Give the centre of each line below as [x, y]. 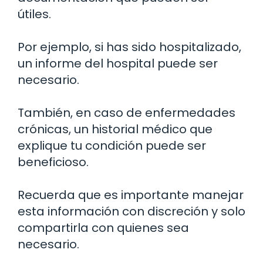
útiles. [34, 14]
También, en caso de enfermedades [127, 113]
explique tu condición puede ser [112, 146]
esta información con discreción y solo [131, 212]
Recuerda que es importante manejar [131, 195]
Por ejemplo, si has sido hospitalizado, [129, 47]
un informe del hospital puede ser [118, 64]
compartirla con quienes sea [103, 228]
